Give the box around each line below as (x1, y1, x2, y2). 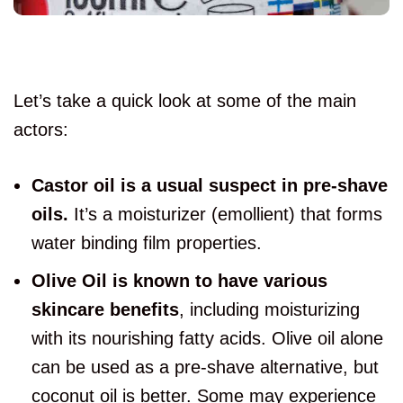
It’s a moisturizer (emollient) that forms (68, 204, 382, 225)
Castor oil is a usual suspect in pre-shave (31, 175, 388, 196)
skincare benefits (31, 300, 179, 320)
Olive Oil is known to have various (31, 271, 327, 291)
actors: (13, 120, 74, 140)
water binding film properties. (31, 233, 262, 254)
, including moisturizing (179, 300, 360, 320)
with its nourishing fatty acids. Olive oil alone (31, 328, 383, 349)
